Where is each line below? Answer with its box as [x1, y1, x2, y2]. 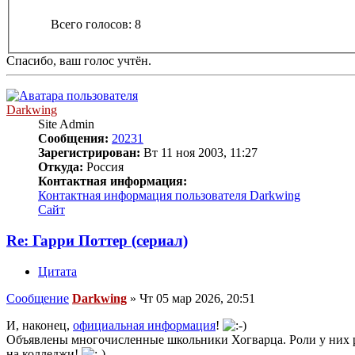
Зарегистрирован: [38, 146, 140, 160]
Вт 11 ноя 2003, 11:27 [140, 146, 258, 160]
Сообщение [6, 291, 69, 305]
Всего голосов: [51, 17, 135, 32]
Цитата [38, 264, 77, 278]
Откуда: [38, 160, 83, 174]
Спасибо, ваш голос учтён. [6, 54, 151, 68]
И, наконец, [6, 318, 73, 332]
